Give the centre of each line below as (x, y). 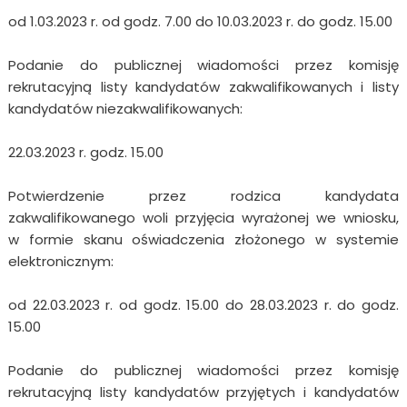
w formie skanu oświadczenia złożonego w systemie (203, 239)
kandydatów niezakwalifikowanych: (125, 108)
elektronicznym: (60, 261)
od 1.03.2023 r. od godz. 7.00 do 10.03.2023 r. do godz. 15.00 (200, 21)
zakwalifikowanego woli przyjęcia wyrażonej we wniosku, (203, 217)
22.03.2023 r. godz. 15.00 (85, 152)
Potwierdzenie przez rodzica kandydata (203, 195)
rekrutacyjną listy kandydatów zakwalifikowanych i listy (203, 86)
